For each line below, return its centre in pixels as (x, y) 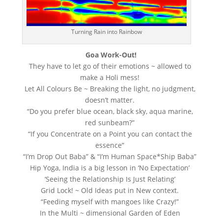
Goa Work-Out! (110, 55)
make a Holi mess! (110, 78)
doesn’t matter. (110, 100)
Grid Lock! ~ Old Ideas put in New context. (110, 191)
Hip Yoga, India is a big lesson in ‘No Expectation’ (110, 168)
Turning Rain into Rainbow (106, 32)
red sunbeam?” (110, 123)
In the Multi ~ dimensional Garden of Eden (110, 213)
